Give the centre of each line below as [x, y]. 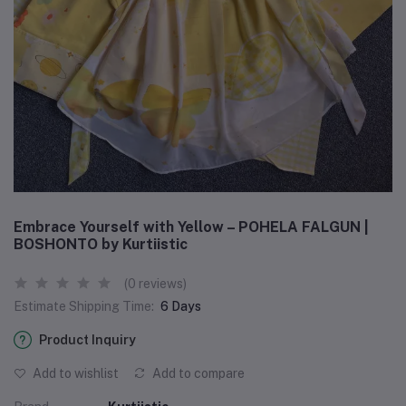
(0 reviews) [155, 283]
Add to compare [197, 373]
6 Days [181, 306]
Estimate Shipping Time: [84, 306]
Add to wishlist [74, 373]
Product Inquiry [87, 339]
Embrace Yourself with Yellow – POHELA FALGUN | [191, 227]
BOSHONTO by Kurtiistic [101, 244]
